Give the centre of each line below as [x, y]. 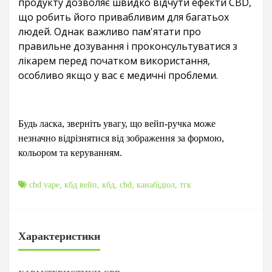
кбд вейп [81, 185]
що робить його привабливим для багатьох [124, 17]
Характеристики [59, 236]
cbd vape [44, 185]
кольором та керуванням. [70, 153]
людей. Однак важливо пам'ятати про [110, 32]
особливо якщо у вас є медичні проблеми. [118, 75]
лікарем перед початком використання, [114, 61]
